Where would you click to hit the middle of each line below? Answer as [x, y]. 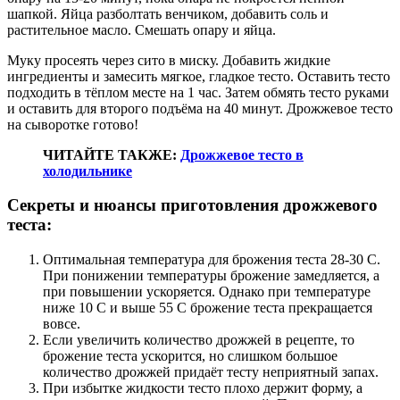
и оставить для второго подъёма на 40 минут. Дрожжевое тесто [200, 108]
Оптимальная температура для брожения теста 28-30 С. [212, 260]
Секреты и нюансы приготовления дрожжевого [192, 205]
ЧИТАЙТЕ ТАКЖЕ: [112, 154]
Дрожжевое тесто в [242, 154]
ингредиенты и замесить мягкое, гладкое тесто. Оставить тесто [199, 76]
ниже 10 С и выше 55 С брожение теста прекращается [208, 308]
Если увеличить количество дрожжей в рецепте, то [199, 340]
